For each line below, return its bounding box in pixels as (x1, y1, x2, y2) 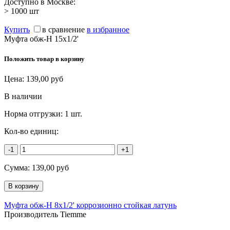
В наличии (4, 92, 42, 101)
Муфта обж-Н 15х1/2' (4, 34, 79, 43)
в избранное (87, 25, 129, 34)
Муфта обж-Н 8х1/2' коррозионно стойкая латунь (4, 201, 177, 210)
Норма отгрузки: (4, 109, 65, 119)
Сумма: (4, 163, 32, 172)
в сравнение (42, 25, 85, 34)
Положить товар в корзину (4, 55, 85, 63)
